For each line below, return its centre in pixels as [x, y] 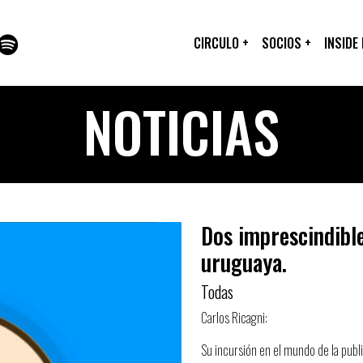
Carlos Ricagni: [234, 318]
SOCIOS [283, 43]
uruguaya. [244, 262]
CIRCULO [218, 43]
